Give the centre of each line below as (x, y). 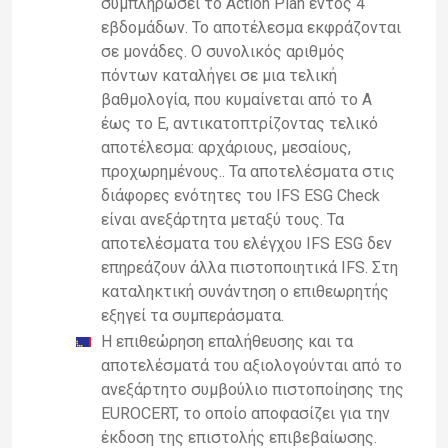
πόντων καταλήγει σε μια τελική (219, 75)
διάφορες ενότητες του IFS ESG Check (240, 195)
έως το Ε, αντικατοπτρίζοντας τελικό (239, 123)
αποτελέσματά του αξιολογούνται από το (251, 365)
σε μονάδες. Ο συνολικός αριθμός (223, 51)
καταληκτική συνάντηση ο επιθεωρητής (245, 291)
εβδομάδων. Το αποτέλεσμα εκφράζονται (251, 27)
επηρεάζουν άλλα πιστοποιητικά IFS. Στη (249, 267)
